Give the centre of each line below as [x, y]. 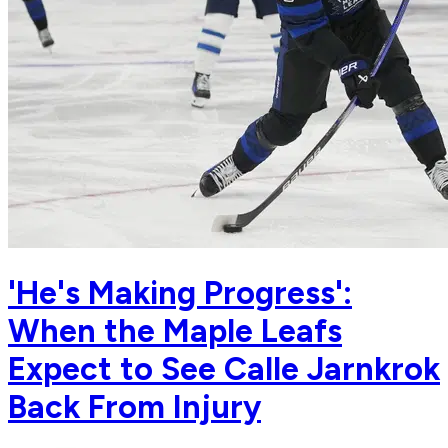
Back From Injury [134, 406]
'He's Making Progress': [180, 292]
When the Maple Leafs [175, 330]
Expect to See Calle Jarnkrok [224, 368]
